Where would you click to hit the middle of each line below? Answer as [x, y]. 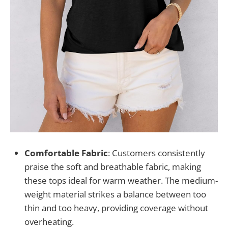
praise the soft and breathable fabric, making [113, 166]
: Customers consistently [156, 153]
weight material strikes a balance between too [115, 194]
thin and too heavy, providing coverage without [116, 208]
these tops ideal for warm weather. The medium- [121, 180]
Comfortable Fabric [66, 153]
